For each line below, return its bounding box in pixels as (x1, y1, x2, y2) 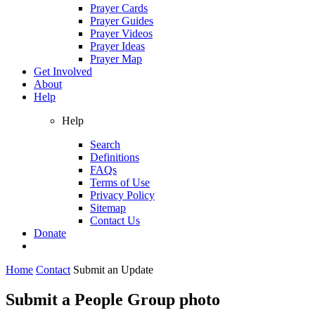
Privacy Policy (90, 188, 155, 201)
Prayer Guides (90, 14, 153, 27)
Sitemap (90, 201, 126, 214)
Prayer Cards (90, 1, 148, 14)
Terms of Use (90, 176, 150, 188)
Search (90, 138, 120, 150)
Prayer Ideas (90, 39, 145, 52)
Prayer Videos (90, 27, 153, 39)
